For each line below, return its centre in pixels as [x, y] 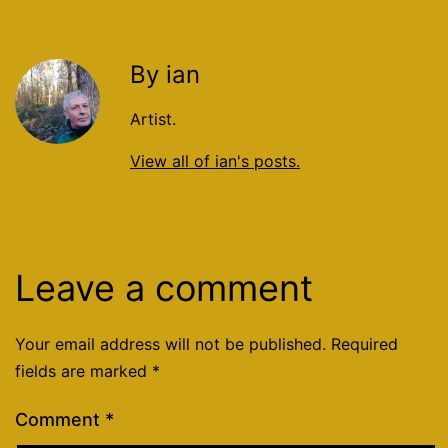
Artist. [153, 118]
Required [364, 343]
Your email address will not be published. [170, 343]
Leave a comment [164, 287]
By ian [165, 74]
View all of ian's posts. [215, 160]
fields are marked [83, 370]
